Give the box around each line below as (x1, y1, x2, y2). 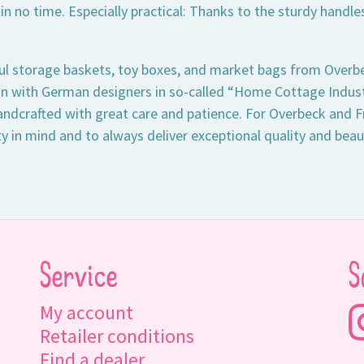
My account (39, 300, 133, 324)
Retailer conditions (39, 323, 194, 348)
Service (39, 261, 118, 297)
